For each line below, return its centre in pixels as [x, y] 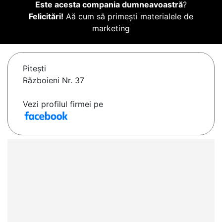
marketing [111, 28]
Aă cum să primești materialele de [128, 17]
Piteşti [34, 69]
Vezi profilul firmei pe [63, 104]
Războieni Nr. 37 [54, 81]
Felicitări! [46, 17]
